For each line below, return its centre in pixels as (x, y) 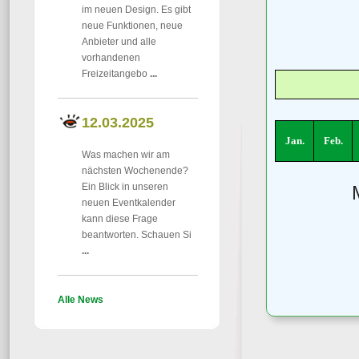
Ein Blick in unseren (125, 187)
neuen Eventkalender (129, 203)
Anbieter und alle (119, 42)
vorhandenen (111, 58)
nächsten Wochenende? (135, 171)
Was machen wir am (126, 155)
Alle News (81, 300)
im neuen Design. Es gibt (136, 10)
